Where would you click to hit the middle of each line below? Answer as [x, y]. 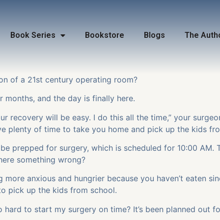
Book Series [33, 35]
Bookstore [104, 35]
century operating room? [90, 79]
